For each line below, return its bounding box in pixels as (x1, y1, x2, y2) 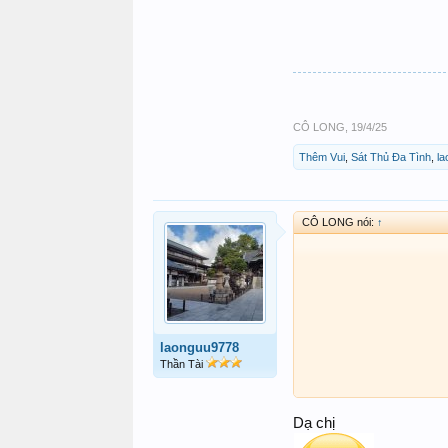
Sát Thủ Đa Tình (351, 151, 431, 164)
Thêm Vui (299, 151, 345, 164)
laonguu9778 (160, 340, 239, 356)
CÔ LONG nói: (302, 216, 377, 229)
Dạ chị (293, 414, 335, 431)
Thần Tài (160, 358, 206, 371)
